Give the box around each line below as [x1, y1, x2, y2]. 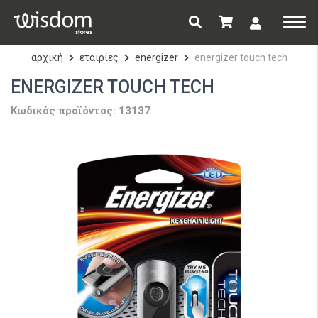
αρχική [31, 52, 63, 63]
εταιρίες [79, 52, 119, 63]
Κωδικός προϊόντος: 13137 [11, 104, 150, 117]
